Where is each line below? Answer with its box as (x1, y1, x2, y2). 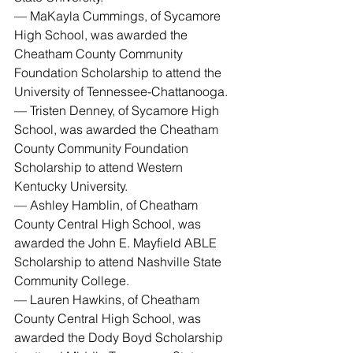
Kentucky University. (14, 178, 128, 194)
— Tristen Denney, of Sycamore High (14, 102, 222, 118)
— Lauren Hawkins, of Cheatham (14, 292, 203, 307)
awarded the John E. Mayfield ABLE (14, 235, 220, 251)
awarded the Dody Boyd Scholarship (14, 329, 226, 345)
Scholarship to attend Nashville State (14, 254, 225, 269)
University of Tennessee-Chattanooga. (14, 84, 228, 99)
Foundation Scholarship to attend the (14, 65, 225, 80)
